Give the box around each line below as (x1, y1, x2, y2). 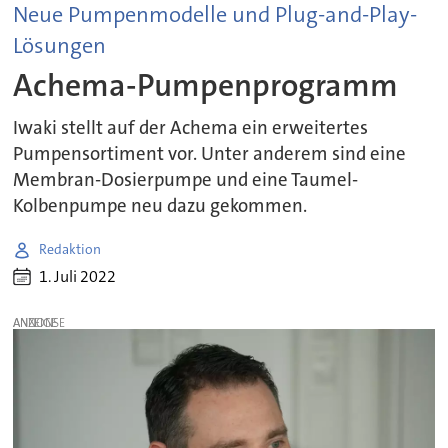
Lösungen (13, 30, 107, 60)
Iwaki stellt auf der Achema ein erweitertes (13, 115, 369, 140)
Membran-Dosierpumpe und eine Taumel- (13, 167, 359, 192)
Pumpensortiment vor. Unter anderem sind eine (13, 141, 407, 166)
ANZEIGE (13, 315, 58, 332)
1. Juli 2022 (39, 266, 117, 288)
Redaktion (39, 240, 102, 259)
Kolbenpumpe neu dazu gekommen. (13, 193, 308, 218)
